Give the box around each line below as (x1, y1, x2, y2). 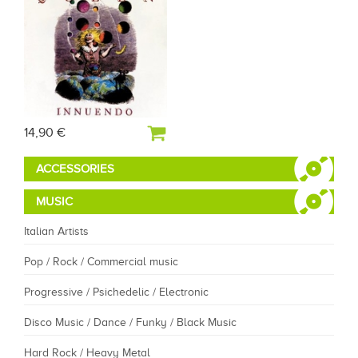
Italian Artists (24, 225, 89, 238)
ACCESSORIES (36, 162, 114, 176)
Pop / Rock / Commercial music (24, 256, 178, 268)
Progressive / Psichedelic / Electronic (24, 286, 209, 299)
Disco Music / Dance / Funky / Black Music (24, 316, 237, 329)
